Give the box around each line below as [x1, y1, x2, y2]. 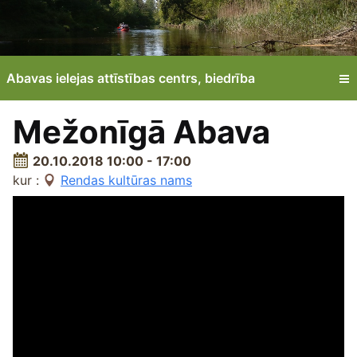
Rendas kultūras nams [61, 171, 192, 188]
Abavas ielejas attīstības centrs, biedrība [6, 69, 255, 86]
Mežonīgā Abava [13, 112, 270, 151]
